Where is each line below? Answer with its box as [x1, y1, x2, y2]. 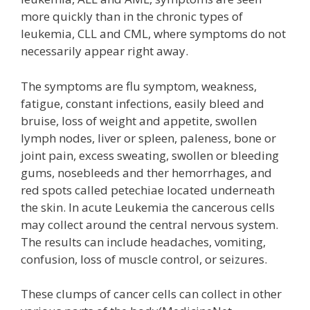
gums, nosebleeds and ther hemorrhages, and [21, 164, 272, 181]
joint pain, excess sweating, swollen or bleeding [21, 147, 279, 163]
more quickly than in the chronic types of [21, 8, 243, 24]
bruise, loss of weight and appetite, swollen [21, 112, 257, 129]
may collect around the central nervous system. [21, 216, 278, 232]
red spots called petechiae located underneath [21, 181, 275, 198]
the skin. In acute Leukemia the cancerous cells [21, 199, 275, 215]
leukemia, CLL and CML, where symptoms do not [21, 26, 286, 42]
